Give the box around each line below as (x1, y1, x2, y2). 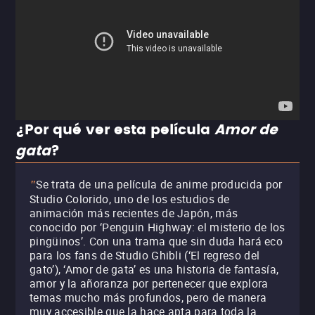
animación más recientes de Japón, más (30, 205, 238, 221)
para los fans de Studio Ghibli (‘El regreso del (30, 247, 260, 263)
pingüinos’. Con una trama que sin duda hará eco (30, 233, 283, 249)
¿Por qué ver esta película (15, 119, 214, 142)
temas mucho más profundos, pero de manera (30, 290, 267, 305)
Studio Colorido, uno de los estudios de (30, 191, 230, 207)
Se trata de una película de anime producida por (36, 176, 283, 192)
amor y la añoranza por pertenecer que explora (30, 276, 269, 291)
